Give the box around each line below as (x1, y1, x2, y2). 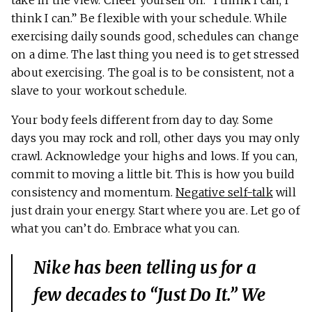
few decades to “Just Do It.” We (33, 284, 266, 306)
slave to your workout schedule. (11, 84, 187, 98)
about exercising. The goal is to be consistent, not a (11, 65, 295, 80)
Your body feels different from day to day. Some (11, 113, 274, 127)
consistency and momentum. (11, 185, 176, 200)
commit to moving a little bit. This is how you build (11, 167, 295, 182)
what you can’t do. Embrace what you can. (11, 221, 240, 236)
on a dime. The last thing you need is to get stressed (11, 47, 300, 62)
